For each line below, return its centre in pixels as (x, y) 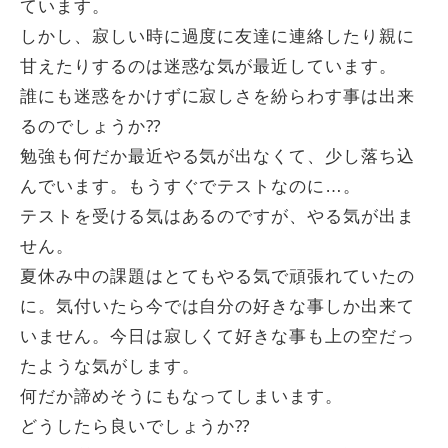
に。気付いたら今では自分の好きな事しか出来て (217, 306)
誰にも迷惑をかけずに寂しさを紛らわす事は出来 (217, 96)
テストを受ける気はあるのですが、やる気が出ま (217, 216)
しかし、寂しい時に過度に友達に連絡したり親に (217, 36)
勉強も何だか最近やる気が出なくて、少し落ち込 (217, 156)
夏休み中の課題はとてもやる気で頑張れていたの (217, 276)
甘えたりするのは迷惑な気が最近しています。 (208, 66)
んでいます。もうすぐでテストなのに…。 (191, 186)
